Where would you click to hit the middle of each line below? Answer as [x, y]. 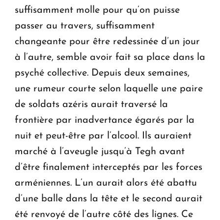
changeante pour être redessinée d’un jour [107, 42]
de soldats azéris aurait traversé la [91, 105]
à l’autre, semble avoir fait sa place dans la [110, 58]
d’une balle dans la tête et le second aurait [109, 199]
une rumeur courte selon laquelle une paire [109, 89]
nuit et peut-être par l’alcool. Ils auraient [103, 136]
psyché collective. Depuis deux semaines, [102, 73]
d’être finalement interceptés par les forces [109, 168]
